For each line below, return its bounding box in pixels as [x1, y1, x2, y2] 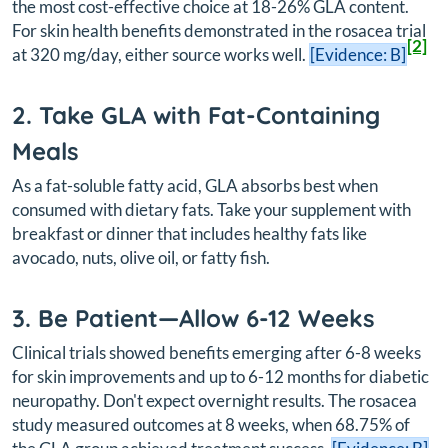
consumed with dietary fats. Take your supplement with [12, 198, 411, 220]
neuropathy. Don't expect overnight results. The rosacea [12, 389, 417, 411]
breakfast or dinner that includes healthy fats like [12, 222, 367, 244]
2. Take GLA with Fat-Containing [12, 99, 380, 130]
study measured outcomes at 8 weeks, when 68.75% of [12, 413, 410, 435]
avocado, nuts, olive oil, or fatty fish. [12, 246, 270, 268]
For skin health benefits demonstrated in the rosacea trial [12, 19, 426, 41]
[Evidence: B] [310, 43, 406, 65]
